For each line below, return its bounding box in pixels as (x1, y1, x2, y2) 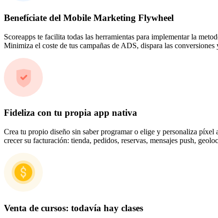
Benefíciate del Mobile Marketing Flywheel (4, 13, 174, 23)
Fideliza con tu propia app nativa (4, 108, 137, 118)
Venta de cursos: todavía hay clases (4, 202, 143, 213)
